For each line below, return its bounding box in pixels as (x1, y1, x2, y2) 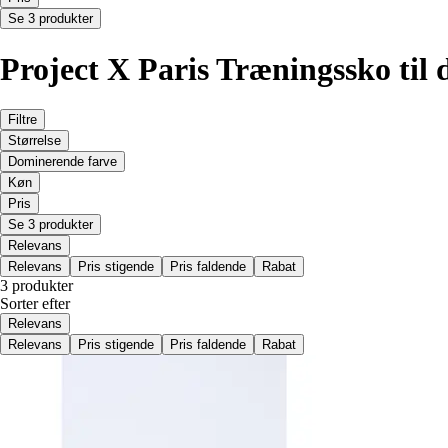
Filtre (8, 112, 37, 128)
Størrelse (8, 133, 61, 149)
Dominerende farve (8, 154, 117, 170)
